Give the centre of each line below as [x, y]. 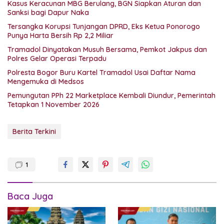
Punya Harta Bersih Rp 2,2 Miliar [60, 36]
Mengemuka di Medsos [46, 82]
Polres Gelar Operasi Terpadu [57, 59]
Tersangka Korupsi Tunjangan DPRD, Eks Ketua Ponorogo [104, 27]
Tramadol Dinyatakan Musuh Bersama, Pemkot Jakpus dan [107, 50]
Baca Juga [30, 196]
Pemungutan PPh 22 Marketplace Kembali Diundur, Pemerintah [111, 96]
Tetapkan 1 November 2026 [53, 105]
